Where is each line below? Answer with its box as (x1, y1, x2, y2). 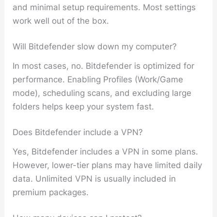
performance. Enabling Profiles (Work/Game (13, 74, 184, 84)
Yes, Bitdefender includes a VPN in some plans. (13, 146, 199, 156)
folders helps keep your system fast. (13, 101, 155, 111)
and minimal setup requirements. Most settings (13, 2, 196, 12)
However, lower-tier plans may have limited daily (13, 160, 202, 170)
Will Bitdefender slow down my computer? (13, 41, 177, 51)
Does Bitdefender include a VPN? (13, 127, 143, 137)
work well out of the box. (13, 15, 109, 26)
